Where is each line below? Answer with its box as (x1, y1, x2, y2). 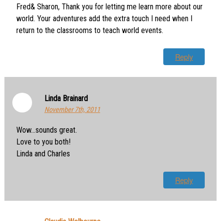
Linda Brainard (44, 94, 88, 104)
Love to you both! (16, 137, 71, 147)
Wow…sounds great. (16, 125, 77, 135)
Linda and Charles (16, 148, 70, 158)
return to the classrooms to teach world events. (16, 26, 163, 36)
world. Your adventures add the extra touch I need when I (16, 14, 192, 24)
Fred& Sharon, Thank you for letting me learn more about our (16, 2, 203, 12)
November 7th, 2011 (44, 106, 100, 114)
